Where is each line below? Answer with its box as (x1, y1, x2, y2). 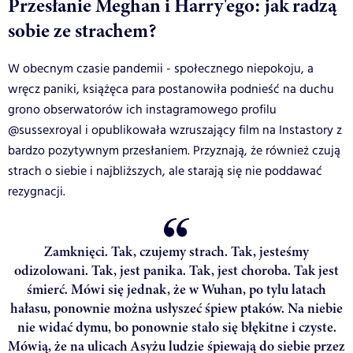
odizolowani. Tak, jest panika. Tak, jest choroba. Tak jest (14, 261, 339, 281)
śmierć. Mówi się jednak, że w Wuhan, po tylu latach (27, 280, 326, 299)
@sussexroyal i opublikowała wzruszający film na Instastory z (8, 121, 342, 140)
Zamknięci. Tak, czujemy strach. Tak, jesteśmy (44, 242, 309, 262)
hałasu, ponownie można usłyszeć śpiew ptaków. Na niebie (10, 299, 343, 318)
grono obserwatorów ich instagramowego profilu (8, 101, 277, 120)
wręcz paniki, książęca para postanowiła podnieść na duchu (8, 80, 334, 99)
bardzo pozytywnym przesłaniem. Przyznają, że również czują (8, 142, 340, 161)
